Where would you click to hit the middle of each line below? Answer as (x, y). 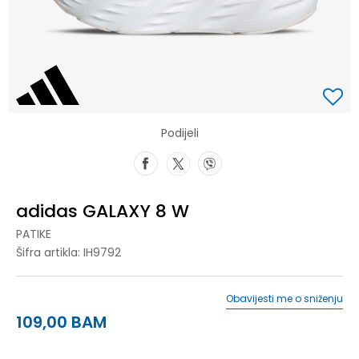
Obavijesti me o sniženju (284, 298)
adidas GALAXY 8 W (103, 211)
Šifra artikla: (50, 252)
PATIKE (34, 234)
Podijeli (179, 133)
